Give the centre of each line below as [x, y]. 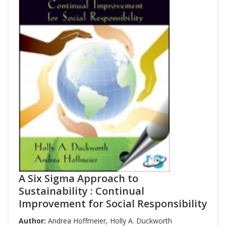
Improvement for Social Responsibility [113, 203]
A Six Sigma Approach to [78, 178]
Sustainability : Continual [81, 191]
